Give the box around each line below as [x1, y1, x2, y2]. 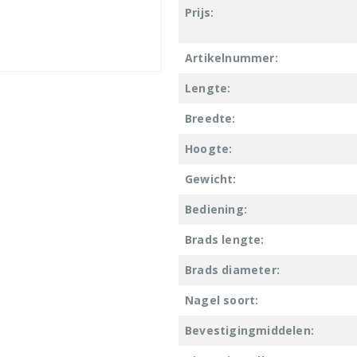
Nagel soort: [185, 292, 259, 308]
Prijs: [185, 4, 214, 20]
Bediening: [185, 201, 247, 217]
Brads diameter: [185, 261, 280, 277]
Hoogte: [185, 140, 233, 156]
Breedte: [185, 110, 236, 126]
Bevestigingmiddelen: [185, 322, 314, 338]
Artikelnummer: [185, 49, 278, 65]
